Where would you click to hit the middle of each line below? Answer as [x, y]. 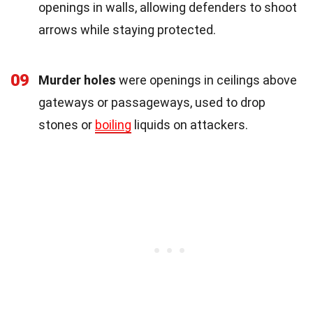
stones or [67, 124]
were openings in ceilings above [206, 80]
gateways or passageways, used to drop [152, 102]
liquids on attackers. [190, 124]
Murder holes [77, 80]
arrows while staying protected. [127, 29]
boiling [113, 124]
